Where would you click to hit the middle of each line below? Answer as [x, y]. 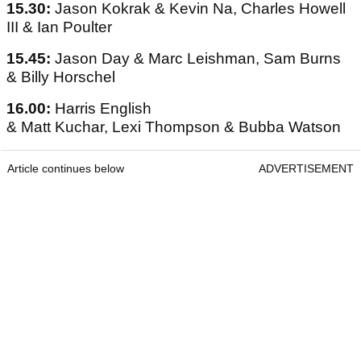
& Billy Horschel [61, 77]
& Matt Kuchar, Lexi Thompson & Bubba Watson [174, 127]
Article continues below [66, 169]
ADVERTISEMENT [306, 169]
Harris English [103, 109]
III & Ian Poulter [59, 27]
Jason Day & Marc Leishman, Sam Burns [198, 59]
